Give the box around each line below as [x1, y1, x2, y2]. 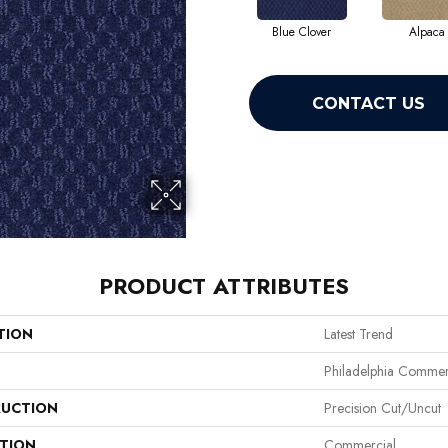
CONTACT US [311, 93, 425, 113]
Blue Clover [272, 23, 331, 42]
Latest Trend [324, 324, 393, 345]
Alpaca [408, 23, 445, 42]
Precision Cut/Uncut [324, 398, 441, 419]
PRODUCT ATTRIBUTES [99, 270, 349, 303]
